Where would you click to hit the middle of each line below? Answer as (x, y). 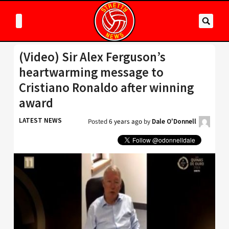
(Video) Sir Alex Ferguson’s (92, 57)
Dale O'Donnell (174, 121)
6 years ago (125, 121)
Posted (98, 121)
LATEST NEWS (40, 120)
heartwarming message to (91, 72)
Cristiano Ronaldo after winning (106, 88)
